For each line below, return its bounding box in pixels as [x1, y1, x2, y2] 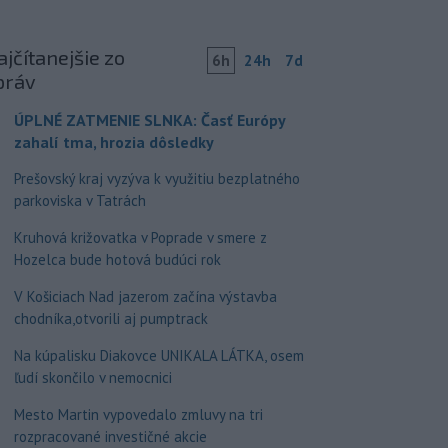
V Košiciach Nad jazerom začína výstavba [13, 287, 277, 307]
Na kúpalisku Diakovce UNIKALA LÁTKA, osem [13, 346, 304, 366]
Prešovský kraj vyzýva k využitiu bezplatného [13, 169, 300, 189]
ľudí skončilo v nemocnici [13, 368, 172, 388]
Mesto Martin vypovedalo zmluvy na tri [13, 405, 263, 425]
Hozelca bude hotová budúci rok [13, 250, 221, 270]
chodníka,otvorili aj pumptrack [13, 309, 208, 329]
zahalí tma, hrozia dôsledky [13, 132, 214, 153]
